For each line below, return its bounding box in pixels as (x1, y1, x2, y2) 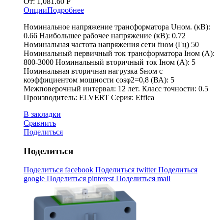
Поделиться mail (116, 174, 170, 183)
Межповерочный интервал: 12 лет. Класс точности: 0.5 (24, 84, 208, 93)
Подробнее (47, 5, 84, 14)
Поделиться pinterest (47, 174, 116, 183)
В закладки (24, 110, 61, 118)
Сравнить (24, 118, 56, 127)
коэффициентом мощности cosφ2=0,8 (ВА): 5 (24, 75, 174, 84)
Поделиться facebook (24, 165, 95, 174)
